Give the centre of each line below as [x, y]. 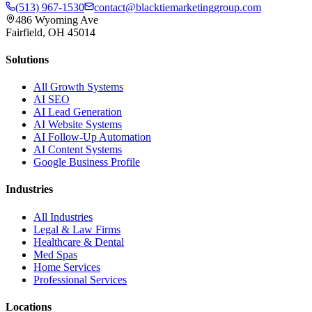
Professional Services [80, 279]
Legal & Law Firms [77, 229]
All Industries [63, 217]
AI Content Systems [78, 150]
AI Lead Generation [78, 112]
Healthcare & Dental [79, 242]
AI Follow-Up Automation [92, 137]
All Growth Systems [78, 87]
